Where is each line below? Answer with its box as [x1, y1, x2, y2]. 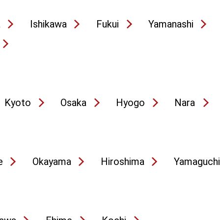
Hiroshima [101, 156, 144, 167]
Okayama [32, 156, 71, 167]
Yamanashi [148, 18, 193, 30]
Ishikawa [30, 18, 67, 30]
